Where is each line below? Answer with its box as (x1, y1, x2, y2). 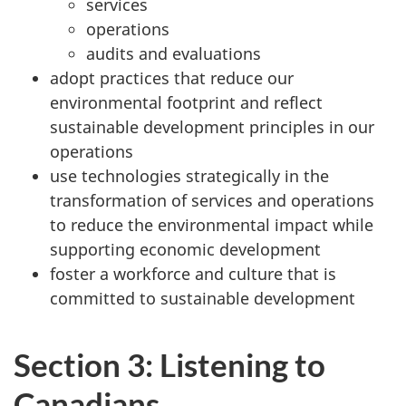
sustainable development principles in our (50, 116, 374, 138)
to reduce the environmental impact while (50, 214, 373, 236)
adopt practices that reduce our (50, 67, 294, 89)
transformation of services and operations (50, 189, 374, 211)
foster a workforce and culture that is (50, 263, 336, 285)
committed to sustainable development (50, 287, 355, 309)
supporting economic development (50, 238, 321, 260)
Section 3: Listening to (14, 345, 325, 383)
